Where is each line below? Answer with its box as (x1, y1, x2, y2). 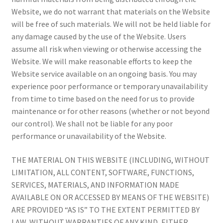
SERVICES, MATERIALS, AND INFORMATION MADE (11, 179, 179, 190)
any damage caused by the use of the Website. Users (11, 31, 186, 42)
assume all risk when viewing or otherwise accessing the (11, 44, 202, 54)
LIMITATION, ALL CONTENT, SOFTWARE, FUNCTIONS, (11, 167, 194, 177)
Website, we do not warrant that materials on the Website (11, 6, 210, 17)
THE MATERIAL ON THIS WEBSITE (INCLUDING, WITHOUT (11, 154, 210, 165)
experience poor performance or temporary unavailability (11, 81, 208, 92)
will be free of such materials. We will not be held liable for (11, 19, 211, 29)
